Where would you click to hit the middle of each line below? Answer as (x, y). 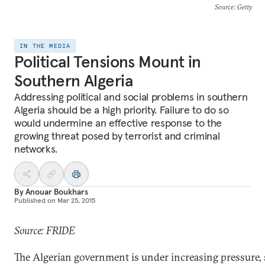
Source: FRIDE (44, 230)
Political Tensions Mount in (108, 62)
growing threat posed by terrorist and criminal (117, 136)
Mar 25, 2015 (76, 200)
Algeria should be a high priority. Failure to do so (122, 110)
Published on (35, 200)
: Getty (243, 7)
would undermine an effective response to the (118, 123)
